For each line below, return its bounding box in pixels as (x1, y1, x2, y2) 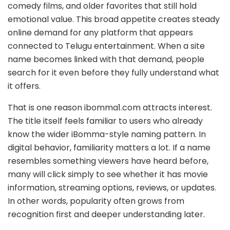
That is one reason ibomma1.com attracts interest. (8, 102, 212, 114)
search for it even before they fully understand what (8, 67, 219, 79)
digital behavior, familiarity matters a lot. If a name (8, 142, 210, 154)
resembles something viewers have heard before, (8, 155, 208, 167)
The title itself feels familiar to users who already (8, 115, 203, 127)
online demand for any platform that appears (8, 27, 193, 39)
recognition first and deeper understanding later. (8, 208, 205, 221)
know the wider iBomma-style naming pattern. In (8, 128, 206, 141)
